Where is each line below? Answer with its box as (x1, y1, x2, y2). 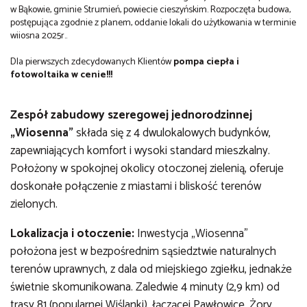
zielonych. (10, 194, 58, 214)
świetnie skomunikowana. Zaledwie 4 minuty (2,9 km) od (10, 277, 280, 297)
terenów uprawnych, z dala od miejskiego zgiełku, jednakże (10, 259, 292, 279)
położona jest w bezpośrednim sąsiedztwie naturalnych (10, 241, 276, 261)
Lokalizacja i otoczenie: (10, 223, 134, 243)
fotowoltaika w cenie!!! (10, 66, 112, 83)
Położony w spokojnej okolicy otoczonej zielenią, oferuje (10, 158, 284, 178)
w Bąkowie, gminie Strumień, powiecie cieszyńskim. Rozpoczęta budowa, (10, 1, 291, 18)
